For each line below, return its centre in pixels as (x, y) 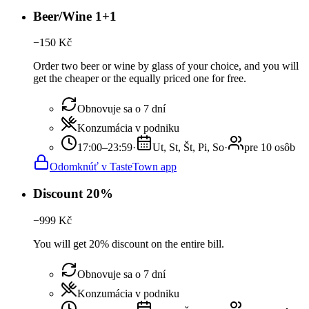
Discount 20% (73, 194)
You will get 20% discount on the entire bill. (129, 243)
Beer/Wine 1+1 (75, 16)
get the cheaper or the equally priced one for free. (140, 79)
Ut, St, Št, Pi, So (188, 148)
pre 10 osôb (270, 148)
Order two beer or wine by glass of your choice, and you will (166, 66)
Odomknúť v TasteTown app (113, 167)
